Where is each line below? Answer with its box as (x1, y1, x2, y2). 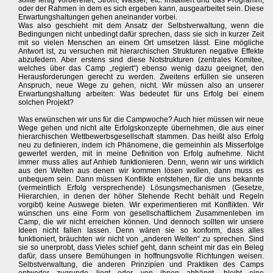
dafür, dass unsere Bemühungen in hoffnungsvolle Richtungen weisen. (18, 252, 264, 260)
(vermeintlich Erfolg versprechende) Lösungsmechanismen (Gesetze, (18, 183, 264, 192)
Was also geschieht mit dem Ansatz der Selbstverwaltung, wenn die (18, 21, 264, 30)
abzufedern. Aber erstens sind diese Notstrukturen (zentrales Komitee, (18, 55, 264, 64)
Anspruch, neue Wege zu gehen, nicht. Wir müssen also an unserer (18, 81, 264, 90)
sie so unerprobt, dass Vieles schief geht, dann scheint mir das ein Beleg (18, 243, 264, 252)
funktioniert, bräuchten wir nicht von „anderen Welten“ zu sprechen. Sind (18, 235, 264, 243)
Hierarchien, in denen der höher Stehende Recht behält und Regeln (18, 192, 264, 200)
